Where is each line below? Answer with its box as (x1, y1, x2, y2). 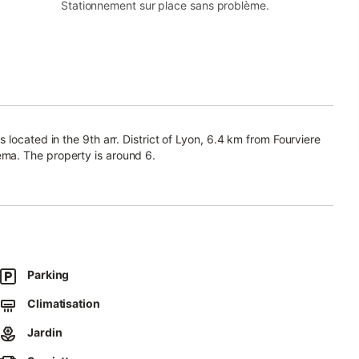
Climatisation (27, 296, 100, 310)
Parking (27, 268, 70, 281)
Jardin (27, 325, 63, 339)
